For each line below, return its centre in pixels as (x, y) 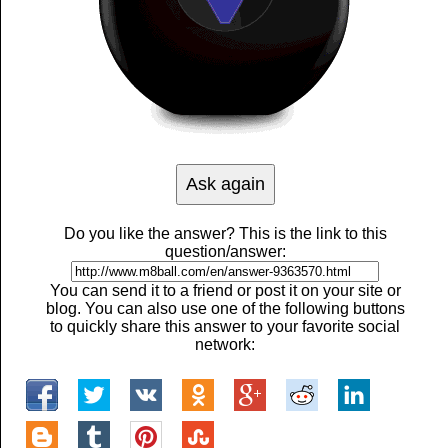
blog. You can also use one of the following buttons (225, 308)
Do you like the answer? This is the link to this (225, 233)
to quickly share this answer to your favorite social (225, 326)
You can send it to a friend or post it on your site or (225, 290)
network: (225, 344)
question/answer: (225, 251)
